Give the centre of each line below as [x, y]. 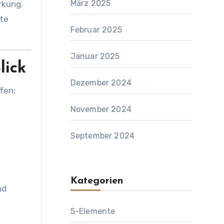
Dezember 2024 [101, 83]
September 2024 [102, 136]
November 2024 [101, 109]
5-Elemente [93, 211]
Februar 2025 [96, 30]
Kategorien [96, 181]
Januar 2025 [95, 56]
